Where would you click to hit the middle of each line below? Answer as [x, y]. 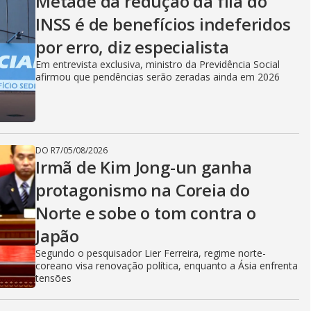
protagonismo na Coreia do [143, 190]
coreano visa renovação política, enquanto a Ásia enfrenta [167, 266]
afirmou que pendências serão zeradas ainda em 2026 [158, 77]
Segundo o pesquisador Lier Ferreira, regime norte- [151, 253]
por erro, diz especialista [132, 47]
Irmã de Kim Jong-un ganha [144, 167]
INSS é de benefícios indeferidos [163, 24]
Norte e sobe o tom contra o [146, 213]
